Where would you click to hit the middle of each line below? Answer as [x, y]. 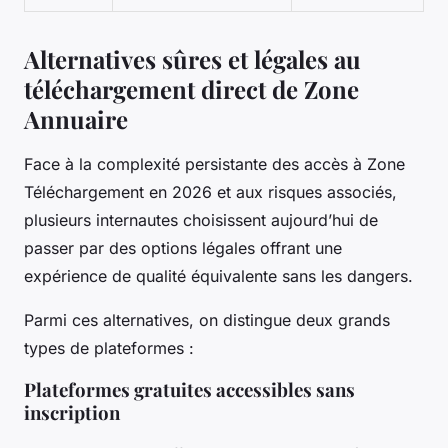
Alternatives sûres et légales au [192, 58]
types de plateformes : [109, 347]
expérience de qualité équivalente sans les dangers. [218, 275]
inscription [72, 412]
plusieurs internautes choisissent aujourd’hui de [201, 219]
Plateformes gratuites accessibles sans [189, 389]
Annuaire [76, 118]
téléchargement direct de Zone [191, 88]
